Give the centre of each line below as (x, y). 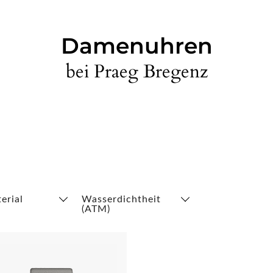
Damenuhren (136, 46)
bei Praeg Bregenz (136, 72)
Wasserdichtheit (121, 199)
